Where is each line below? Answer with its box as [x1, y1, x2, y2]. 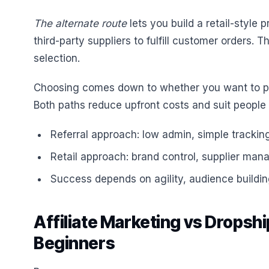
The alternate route [34, 17, 127, 29]
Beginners [34, 233, 115, 253]
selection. [34, 52, 80, 64]
